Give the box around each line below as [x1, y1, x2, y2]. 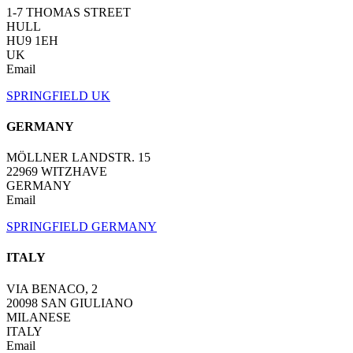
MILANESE [6, 310, 71, 324]
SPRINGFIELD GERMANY [6, 220, 157, 234]
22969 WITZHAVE [6, 165, 107, 179]
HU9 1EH [6, 33, 58, 47]
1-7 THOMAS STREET [6, 5, 131, 19]
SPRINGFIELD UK [6, 88, 110, 102]
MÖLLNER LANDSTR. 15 [6, 150, 150, 165]
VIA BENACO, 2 [6, 281, 98, 295]
